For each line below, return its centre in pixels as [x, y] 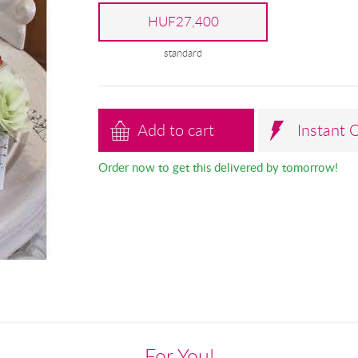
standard [183, 53]
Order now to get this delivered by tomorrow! [218, 167]
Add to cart [176, 130]
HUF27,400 [183, 21]
